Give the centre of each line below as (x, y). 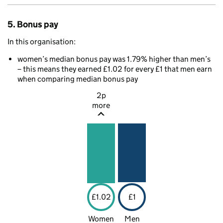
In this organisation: (42, 42)
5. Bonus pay (33, 25)
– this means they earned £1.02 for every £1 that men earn (115, 69)
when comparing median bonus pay (78, 79)
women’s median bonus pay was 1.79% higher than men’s (114, 59)
